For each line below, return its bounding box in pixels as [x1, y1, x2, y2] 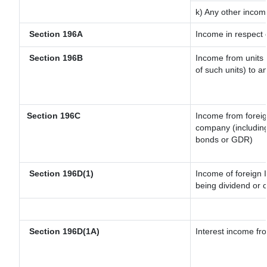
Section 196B [24, 53, 83, 63]
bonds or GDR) [195, 135, 253, 144]
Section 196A [24, 29, 83, 39]
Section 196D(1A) [24, 226, 100, 236]
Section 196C [24, 111, 80, 120]
